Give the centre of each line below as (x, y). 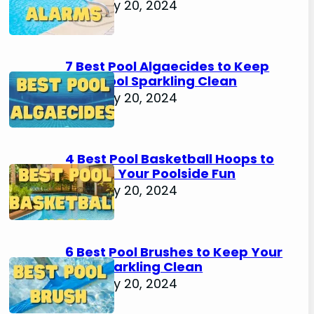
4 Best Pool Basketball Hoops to (170, 159)
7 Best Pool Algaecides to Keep (168, 67)
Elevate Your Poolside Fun (151, 174)
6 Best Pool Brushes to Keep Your (174, 252)
